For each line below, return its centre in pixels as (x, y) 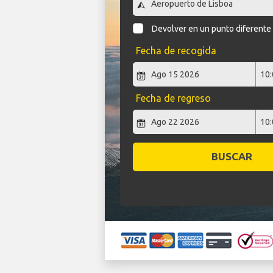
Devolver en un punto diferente (212, 29)
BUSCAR (232, 157)
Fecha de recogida (176, 51)
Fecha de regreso (173, 98)
